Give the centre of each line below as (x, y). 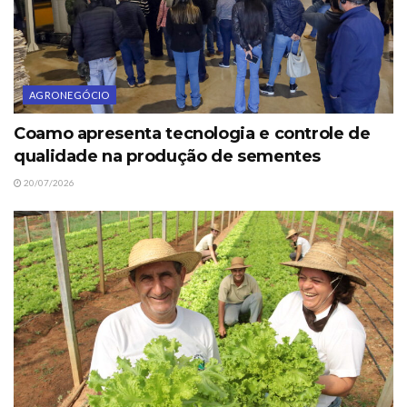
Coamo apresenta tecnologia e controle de (192, 133)
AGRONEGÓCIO (69, 94)
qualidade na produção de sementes (168, 156)
